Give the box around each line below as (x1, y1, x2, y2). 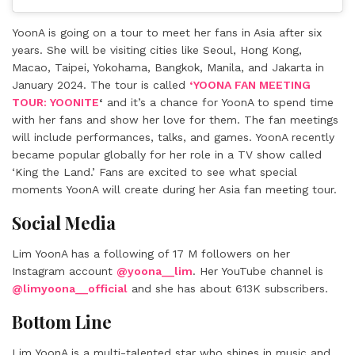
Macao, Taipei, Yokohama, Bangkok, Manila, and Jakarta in (12, 61, 324, 74)
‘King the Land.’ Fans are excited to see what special (12, 166, 297, 179)
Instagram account (12, 265, 116, 278)
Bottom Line (12, 310, 112, 334)
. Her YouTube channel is (193, 265, 323, 278)
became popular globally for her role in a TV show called (12, 148, 322, 162)
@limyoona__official (12, 282, 128, 296)
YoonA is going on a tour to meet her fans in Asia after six (12, 26, 322, 40)
